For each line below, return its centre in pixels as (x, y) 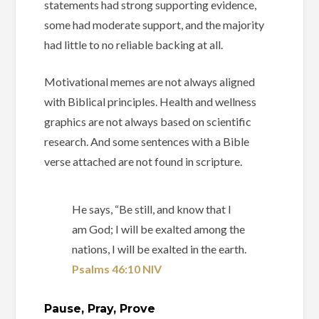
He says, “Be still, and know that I (152, 209)
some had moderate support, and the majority (155, 25)
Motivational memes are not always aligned (150, 82)
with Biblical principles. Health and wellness (151, 102)
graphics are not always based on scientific (148, 122)
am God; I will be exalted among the (159, 229)
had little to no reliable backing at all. (134, 45)
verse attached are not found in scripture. (143, 162)
